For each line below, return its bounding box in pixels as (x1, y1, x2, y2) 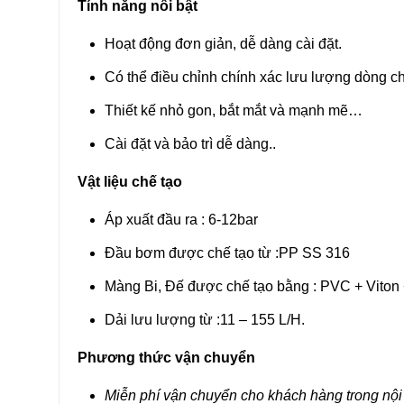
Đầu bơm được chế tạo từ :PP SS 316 (104, 245, 350, 262)
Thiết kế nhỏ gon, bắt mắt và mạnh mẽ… (104, 103, 363, 119)
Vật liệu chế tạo (77, 174, 182, 190)
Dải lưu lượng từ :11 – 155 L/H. (104, 312, 305, 328)
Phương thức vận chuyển (77, 350, 255, 366)
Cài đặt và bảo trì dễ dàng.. (104, 136, 276, 152)
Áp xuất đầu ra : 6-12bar (104, 212, 258, 228)
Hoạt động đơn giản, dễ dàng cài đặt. (104, 36, 342, 52)
